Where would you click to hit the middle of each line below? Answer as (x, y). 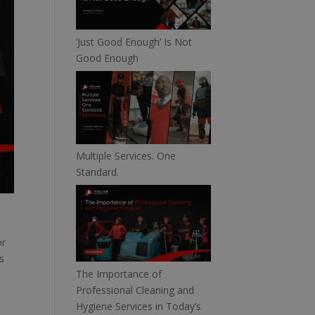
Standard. (98, 172)
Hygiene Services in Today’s (139, 306)
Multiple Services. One (126, 156)
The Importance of (119, 274)
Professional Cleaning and (135, 290)
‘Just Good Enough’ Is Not (134, 41)
